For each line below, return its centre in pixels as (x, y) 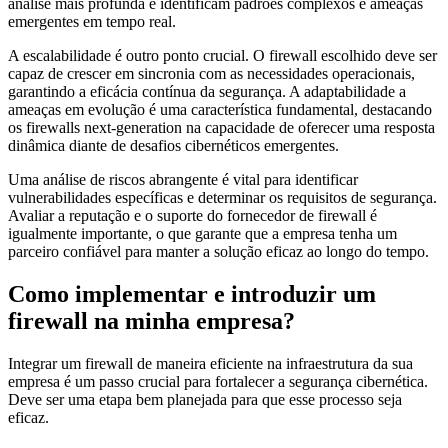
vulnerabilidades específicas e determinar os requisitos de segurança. (222, 198)
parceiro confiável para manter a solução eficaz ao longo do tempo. (218, 252)
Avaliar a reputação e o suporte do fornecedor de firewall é (192, 216)
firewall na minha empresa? (151, 320)
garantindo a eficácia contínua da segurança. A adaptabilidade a (207, 92)
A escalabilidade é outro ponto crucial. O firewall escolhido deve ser (222, 56)
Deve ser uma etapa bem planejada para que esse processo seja (205, 399)
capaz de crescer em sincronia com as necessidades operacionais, (211, 74)
